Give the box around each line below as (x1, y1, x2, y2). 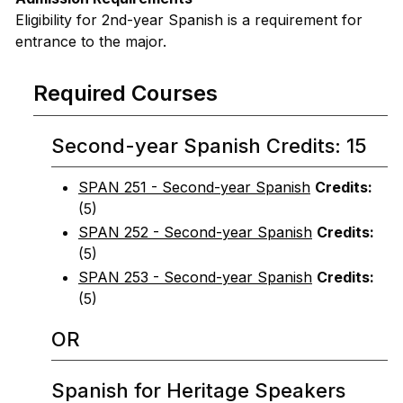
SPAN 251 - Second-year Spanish (78, 178, 310, 196)
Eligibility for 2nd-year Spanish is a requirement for (15, 11, 363, 29)
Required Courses (33, 80, 218, 106)
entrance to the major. (15, 32, 166, 50)
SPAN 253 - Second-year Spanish (78, 268, 312, 286)
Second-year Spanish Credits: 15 (51, 134, 367, 157)
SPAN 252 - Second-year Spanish (78, 223, 312, 241)
